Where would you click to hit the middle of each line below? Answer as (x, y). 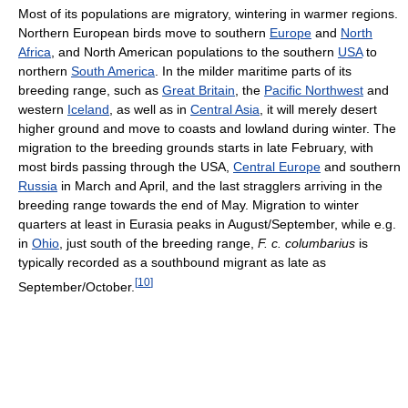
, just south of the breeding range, (158, 243)
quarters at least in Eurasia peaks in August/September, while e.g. (207, 224)
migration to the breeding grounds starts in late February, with (196, 148)
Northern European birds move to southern (144, 33)
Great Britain (199, 90)
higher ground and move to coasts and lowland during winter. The (207, 128)
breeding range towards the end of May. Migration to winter (189, 205)
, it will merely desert (318, 109)
